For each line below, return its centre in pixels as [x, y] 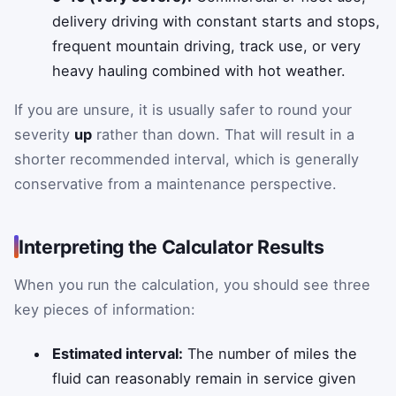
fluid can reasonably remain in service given [205, 378]
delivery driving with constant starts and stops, [217, 21]
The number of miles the [270, 353]
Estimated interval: [118, 353]
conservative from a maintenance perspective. [175, 184]
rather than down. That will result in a [223, 135]
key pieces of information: [105, 310]
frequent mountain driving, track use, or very [207, 46]
